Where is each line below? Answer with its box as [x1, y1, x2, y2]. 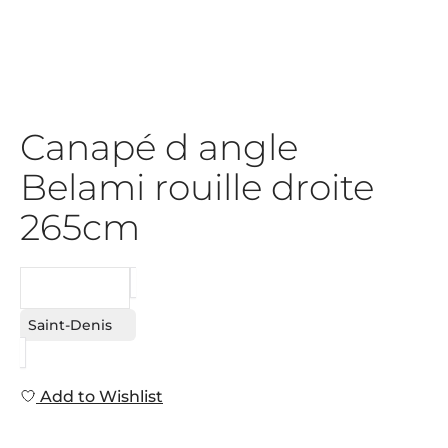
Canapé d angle [20, 125, 298, 169]
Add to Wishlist [36, 387, 163, 406]
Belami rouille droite [20, 165, 374, 209]
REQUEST [41, 279, 109, 297]
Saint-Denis [28, 316, 112, 334]
